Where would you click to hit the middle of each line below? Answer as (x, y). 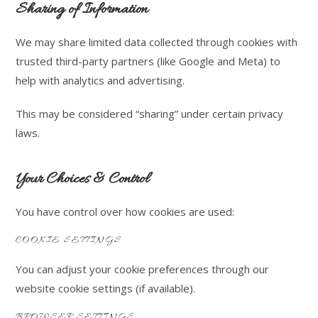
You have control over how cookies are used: (125, 212)
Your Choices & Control (83, 180)
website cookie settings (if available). (106, 288)
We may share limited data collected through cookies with (157, 42)
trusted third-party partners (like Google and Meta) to (148, 61)
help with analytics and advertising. (100, 80)
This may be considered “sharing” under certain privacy (150, 114)
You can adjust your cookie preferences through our (143, 269)
